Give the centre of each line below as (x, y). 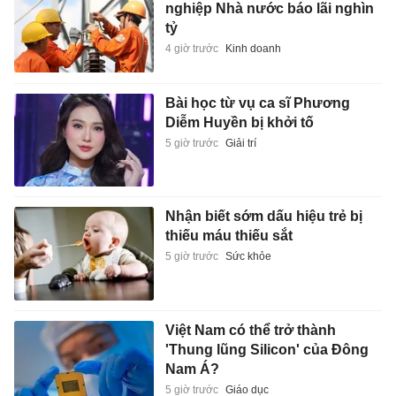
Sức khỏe (248, 257)
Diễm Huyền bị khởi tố (239, 122)
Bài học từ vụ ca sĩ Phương (257, 103)
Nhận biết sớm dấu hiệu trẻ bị (263, 217)
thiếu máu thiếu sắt (228, 236)
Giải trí (240, 143)
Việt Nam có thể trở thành (250, 330)
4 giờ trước (191, 49)
